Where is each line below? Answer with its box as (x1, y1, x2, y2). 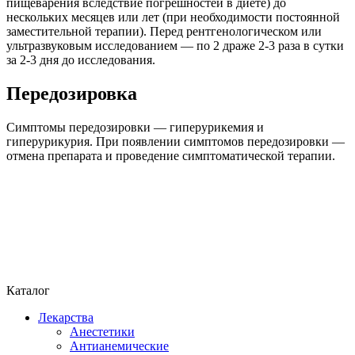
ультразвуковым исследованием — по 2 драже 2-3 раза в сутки (6, 39, 344, 53)
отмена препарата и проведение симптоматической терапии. (6, 148, 335, 162)
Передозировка (6, 83, 137, 104)
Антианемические (70, 338, 169, 353)
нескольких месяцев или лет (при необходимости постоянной (6, 10, 340, 25)
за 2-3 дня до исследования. (6, 53, 155, 67)
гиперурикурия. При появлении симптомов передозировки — (6, 134, 345, 148)
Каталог (6, 283, 53, 297)
